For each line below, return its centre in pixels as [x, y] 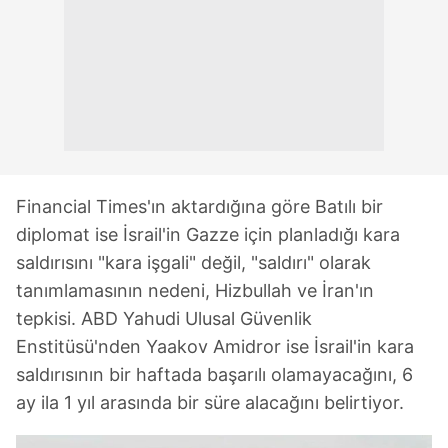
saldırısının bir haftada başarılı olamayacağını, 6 [214, 375]
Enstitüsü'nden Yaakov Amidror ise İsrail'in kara [215, 347]
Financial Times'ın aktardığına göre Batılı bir [199, 207]
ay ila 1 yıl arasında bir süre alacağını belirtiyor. [210, 403]
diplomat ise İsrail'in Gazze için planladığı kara [208, 235]
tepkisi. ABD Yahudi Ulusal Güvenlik [164, 319]
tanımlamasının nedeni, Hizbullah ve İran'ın [195, 291]
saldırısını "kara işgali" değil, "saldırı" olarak [193, 263]
